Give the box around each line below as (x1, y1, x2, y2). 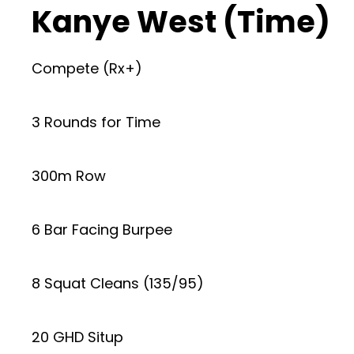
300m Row (32, 165, 106, 186)
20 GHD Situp (32, 326, 123, 347)
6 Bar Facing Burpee (32, 219, 172, 239)
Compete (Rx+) (32, 58, 142, 78)
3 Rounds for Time (32, 111, 160, 132)
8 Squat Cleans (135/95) (32, 273, 204, 293)
